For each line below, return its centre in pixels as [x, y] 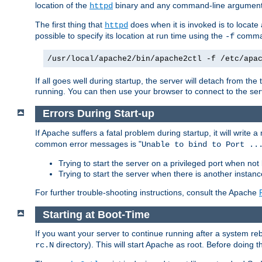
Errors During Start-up [98, 114]
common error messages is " [88, 144]
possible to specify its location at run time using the [130, 35]
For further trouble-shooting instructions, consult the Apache [147, 193]
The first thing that [70, 24]
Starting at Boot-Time [96, 214]
